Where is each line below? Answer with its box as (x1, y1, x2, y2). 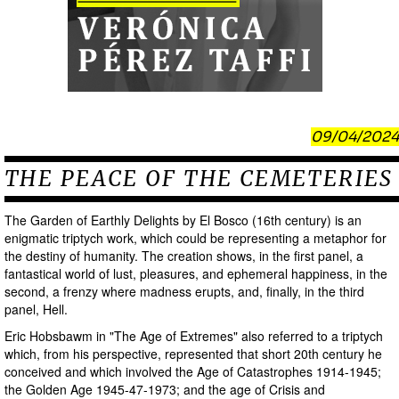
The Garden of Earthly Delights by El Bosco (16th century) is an (4, 211, 362, 229)
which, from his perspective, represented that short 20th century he (4, 345, 382, 362)
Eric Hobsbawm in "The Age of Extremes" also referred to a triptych (4, 327, 383, 345)
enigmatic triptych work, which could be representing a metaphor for (4, 229, 387, 247)
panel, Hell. (4, 300, 68, 318)
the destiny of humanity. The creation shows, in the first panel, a (4, 247, 363, 265)
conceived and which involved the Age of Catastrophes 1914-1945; (4, 362, 381, 380)
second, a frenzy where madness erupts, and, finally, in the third (4, 282, 364, 300)
